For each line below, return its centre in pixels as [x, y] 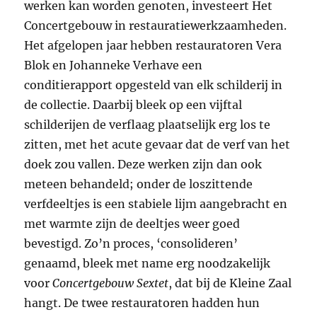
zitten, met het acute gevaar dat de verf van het [157, 145]
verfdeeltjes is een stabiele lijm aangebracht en [156, 204]
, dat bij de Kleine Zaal [230, 283]
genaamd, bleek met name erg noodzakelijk [148, 264]
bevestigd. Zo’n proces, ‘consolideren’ [131, 244]
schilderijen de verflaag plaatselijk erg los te [148, 125]
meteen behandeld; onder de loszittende [139, 184]
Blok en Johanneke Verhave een [114, 65]
